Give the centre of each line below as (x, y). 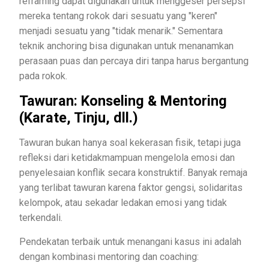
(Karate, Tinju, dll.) (79, 117)
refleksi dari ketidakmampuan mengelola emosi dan (127, 157)
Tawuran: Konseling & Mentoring (123, 101)
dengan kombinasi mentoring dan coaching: (111, 256)
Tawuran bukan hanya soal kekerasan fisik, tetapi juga (130, 142)
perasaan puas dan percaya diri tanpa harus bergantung (134, 61)
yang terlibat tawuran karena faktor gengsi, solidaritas (131, 187)
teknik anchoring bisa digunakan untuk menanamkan (126, 46)
